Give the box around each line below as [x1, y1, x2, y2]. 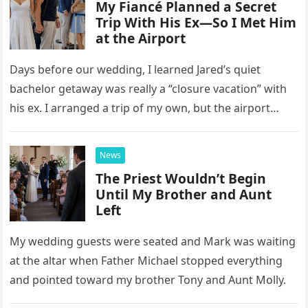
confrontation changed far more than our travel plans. [10, 120, 294, 135]
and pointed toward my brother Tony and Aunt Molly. [10, 272, 287, 287]
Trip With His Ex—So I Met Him [96, 13, 297, 32]
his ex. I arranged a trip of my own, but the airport [10, 100, 271, 115]
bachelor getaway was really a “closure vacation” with [10, 81, 287, 96]
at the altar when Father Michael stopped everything [10, 253, 283, 268]
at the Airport [96, 29, 186, 47]
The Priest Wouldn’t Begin [96, 169, 267, 188]
